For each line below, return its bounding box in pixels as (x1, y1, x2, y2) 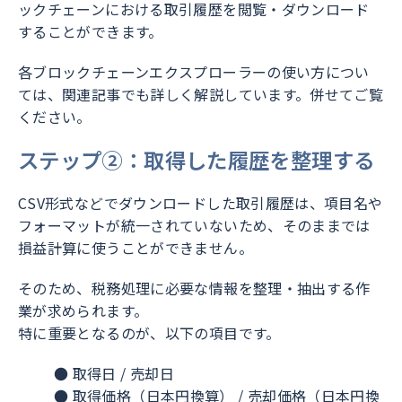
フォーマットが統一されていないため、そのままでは (18, 214, 371, 237)
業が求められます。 (18, 300, 149, 322)
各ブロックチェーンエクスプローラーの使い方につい (18, 61, 370, 83)
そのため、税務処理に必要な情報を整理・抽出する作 (18, 277, 371, 300)
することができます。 (18, 21, 163, 43)
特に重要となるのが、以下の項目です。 (18, 322, 281, 345)
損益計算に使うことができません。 (18, 237, 253, 259)
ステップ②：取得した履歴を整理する (18, 144, 375, 176)
